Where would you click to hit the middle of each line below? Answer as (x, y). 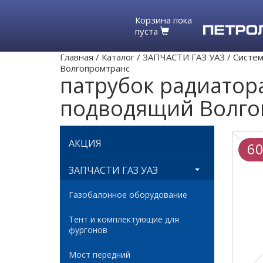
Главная (77, 57)
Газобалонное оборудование (128, 195)
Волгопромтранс (95, 68)
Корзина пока (163, 20)
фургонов (88, 230)
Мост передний (100, 254)
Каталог (118, 57)
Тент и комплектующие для (124, 219)
